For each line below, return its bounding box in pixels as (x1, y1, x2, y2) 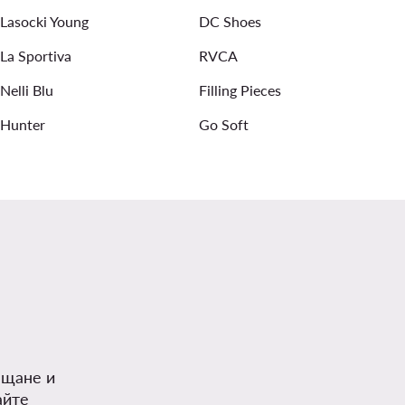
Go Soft (199, 115, 249, 133)
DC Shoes (199, 12, 261, 30)
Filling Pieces (199, 80, 281, 99)
